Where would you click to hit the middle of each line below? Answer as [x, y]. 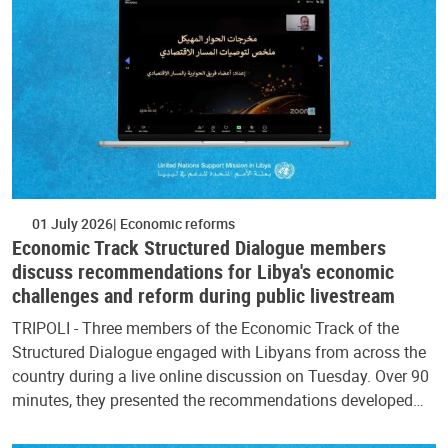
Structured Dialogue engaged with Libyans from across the [219, 351]
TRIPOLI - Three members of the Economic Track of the [205, 327]
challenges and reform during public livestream [203, 295]
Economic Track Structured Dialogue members [199, 247]
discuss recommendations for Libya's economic [203, 271]
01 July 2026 [72, 223]
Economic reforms [176, 223]
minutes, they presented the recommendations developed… [218, 399]
